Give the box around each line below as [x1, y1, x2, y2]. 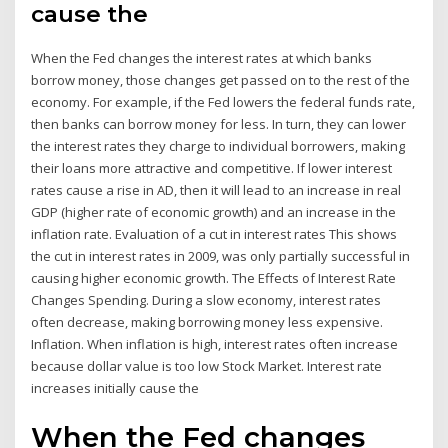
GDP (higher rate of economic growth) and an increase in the [31, 203, 397, 222]
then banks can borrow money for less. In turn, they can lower [31, 115, 407, 134]
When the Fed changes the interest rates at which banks [31, 49, 373, 68]
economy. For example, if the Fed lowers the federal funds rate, [31, 93, 416, 112]
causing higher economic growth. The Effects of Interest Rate [31, 269, 397, 288]
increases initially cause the [31, 379, 200, 398]
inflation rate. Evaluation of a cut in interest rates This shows [31, 225, 398, 244]
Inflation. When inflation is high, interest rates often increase [31, 335, 399, 354]
